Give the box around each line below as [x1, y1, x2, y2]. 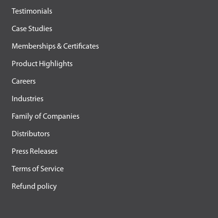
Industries [12, 95, 43, 103]
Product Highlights [12, 60, 73, 68]
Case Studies [12, 25, 52, 33]
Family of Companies [12, 112, 79, 121]
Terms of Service [12, 165, 64, 173]
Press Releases [12, 147, 57, 156]
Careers [12, 77, 36, 86]
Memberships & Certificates [12, 42, 99, 51]
